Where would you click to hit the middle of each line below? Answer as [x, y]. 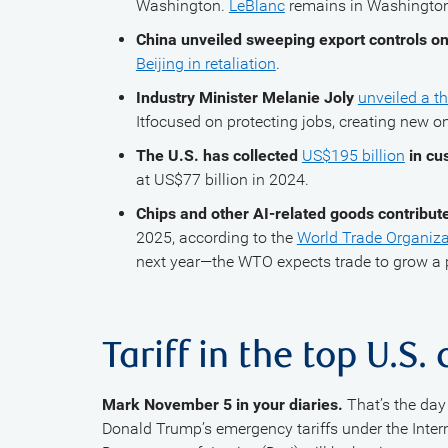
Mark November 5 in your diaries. [222, 404]
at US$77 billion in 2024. [222, 179]
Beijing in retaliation [205, 63]
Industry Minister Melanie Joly [246, 97]
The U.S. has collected [218, 155]
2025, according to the [216, 237]
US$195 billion [353, 155]
